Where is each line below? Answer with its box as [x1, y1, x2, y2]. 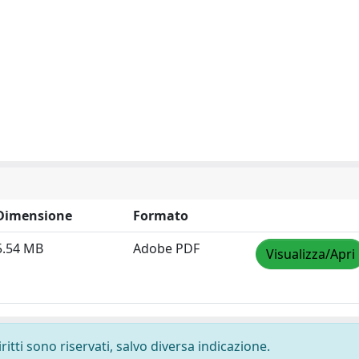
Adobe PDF [133, 240, 200, 257]
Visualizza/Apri [266, 245, 355, 263]
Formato [133, 207, 188, 224]
